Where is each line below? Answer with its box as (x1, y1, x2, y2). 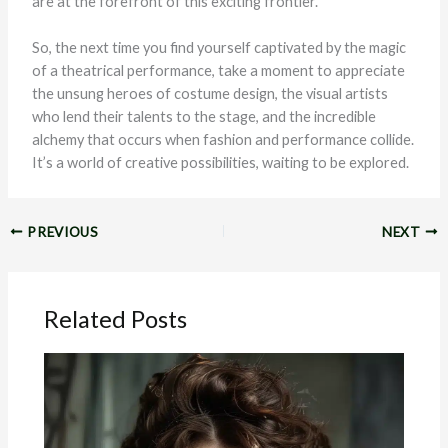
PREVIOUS (23, 223, 99, 240)
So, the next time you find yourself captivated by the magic (31, 38, 406, 56)
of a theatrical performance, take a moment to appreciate (31, 61, 405, 79)
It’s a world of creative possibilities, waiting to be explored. (31, 153, 409, 171)
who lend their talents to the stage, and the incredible (31, 107, 376, 125)
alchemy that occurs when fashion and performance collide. (31, 130, 414, 148)
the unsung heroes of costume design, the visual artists (31, 84, 388, 102)
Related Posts (44, 305, 188, 334)
